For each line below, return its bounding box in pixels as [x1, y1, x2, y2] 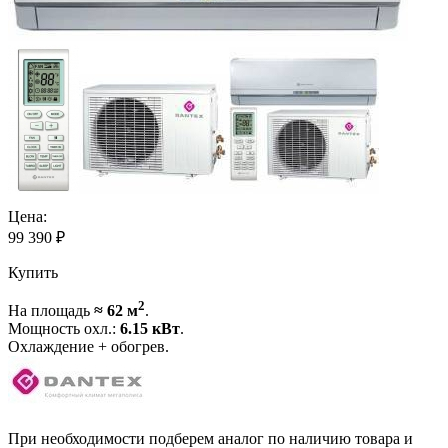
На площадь [8, 302, 94, 320]
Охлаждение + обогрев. [8, 338, 169, 356]
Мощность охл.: [8, 320, 120, 338]
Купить [8, 263, 58, 281]
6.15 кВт [120, 320, 180, 338]
